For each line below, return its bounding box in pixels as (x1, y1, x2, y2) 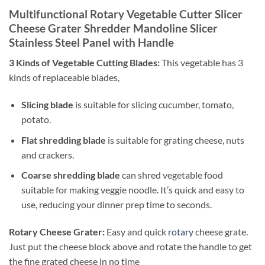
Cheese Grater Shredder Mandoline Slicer (9, 21, 218, 35)
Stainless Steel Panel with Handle (9, 35, 176, 49)
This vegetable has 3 (160, 57, 243, 69)
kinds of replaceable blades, (9, 72, 119, 83)
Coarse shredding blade (21, 169, 120, 181)
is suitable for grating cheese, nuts (105, 134, 244, 146)
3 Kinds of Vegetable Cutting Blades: (9, 57, 160, 69)
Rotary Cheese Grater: (9, 225, 106, 237)
